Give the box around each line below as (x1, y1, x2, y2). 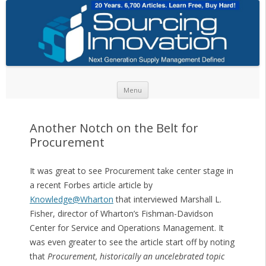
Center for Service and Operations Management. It (29, 222, 224, 234)
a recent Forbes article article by (29, 179, 153, 191)
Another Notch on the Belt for (29, 120, 198, 137)
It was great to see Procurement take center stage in (29, 165, 233, 177)
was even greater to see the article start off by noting (29, 236, 235, 248)
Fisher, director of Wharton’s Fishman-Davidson (29, 208, 213, 220)
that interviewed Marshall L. (113, 194, 221, 205)
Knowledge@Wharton (29, 194, 113, 205)
